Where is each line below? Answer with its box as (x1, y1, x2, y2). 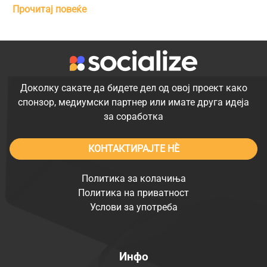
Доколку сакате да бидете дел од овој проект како (20, 82, 247, 94)
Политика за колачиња (81, 172, 186, 184)
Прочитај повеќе (13, 3, 86, 15)
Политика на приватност (78, 187, 189, 198)
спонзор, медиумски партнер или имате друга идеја (18, 96, 249, 108)
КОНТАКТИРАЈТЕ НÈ (88, 142, 179, 154)
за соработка (104, 110, 163, 122)
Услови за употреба (89, 201, 178, 213)
